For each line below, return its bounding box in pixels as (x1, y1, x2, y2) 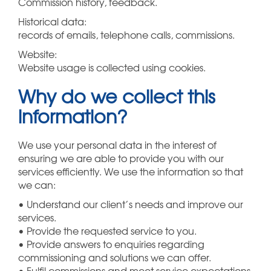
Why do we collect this (18, 82, 215, 110)
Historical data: (18, 14, 87, 29)
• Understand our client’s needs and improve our (18, 197, 243, 212)
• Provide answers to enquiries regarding (18, 237, 204, 252)
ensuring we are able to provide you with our (18, 151, 224, 166)
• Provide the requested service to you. (18, 223, 197, 238)
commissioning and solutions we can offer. (18, 250, 211, 265)
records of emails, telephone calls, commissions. (18, 27, 235, 42)
